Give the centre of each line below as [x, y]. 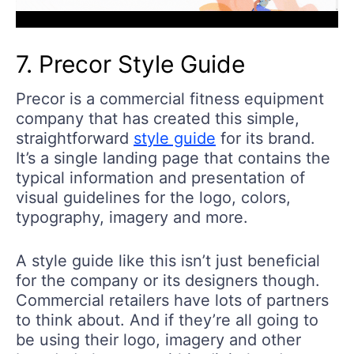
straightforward [75, 138]
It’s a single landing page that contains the [173, 158]
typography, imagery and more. [132, 217]
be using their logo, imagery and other [158, 339]
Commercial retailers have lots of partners [172, 300]
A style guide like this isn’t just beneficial [168, 260]
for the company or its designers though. [168, 280]
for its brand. [265, 138]
